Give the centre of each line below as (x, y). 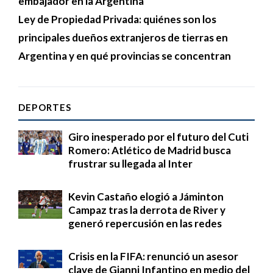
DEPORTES (45, 107)
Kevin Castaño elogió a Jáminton (146, 196)
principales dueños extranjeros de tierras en (123, 37)
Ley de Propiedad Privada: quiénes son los (117, 19)
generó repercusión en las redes (145, 223)
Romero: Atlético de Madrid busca (150, 150)
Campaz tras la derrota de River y (147, 210)
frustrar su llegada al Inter (130, 163)
